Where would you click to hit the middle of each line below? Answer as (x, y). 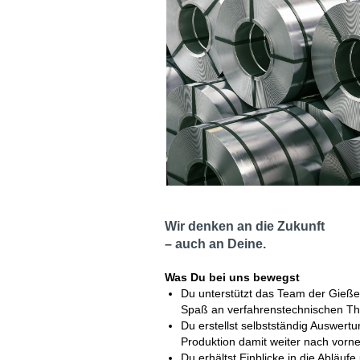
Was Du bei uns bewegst (232, 277)
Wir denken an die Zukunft (245, 226)
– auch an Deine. (215, 244)
